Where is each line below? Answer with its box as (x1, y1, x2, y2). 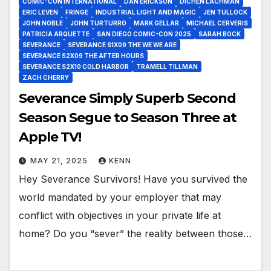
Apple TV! (19, 129, 82, 146)
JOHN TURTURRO (70, 19, 126, 27)
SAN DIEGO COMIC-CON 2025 (97, 30, 191, 38)
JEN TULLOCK (203, 8, 247, 16)
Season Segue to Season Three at (19, 109, 237, 126)
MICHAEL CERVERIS (186, 19, 248, 27)
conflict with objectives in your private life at (19, 209, 221, 222)
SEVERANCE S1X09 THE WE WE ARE (68, 41, 177, 49)
